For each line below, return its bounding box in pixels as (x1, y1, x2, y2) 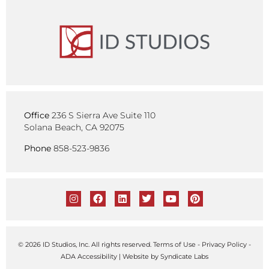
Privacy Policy (202, 240, 247, 249)
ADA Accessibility (61, 252, 117, 261)
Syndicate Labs (160, 252, 208, 261)
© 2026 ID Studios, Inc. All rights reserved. (18, 240, 153, 249)
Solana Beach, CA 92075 (24, 122, 124, 133)
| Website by (117, 252, 160, 261)
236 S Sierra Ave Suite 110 (52, 110, 156, 121)
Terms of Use (153, 240, 196, 249)
